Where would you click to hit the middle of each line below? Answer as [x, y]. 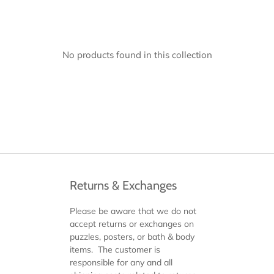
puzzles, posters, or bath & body [132, 237]
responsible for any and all [121, 262]
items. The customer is [115, 250]
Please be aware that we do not [133, 211]
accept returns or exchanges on [132, 224]
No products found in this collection [137, 55]
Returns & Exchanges [123, 185]
